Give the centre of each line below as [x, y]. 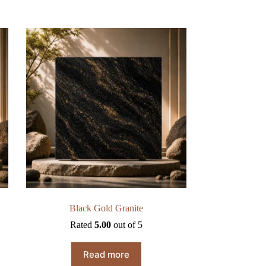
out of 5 [126, 225]
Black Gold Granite [106, 208]
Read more [106, 254]
